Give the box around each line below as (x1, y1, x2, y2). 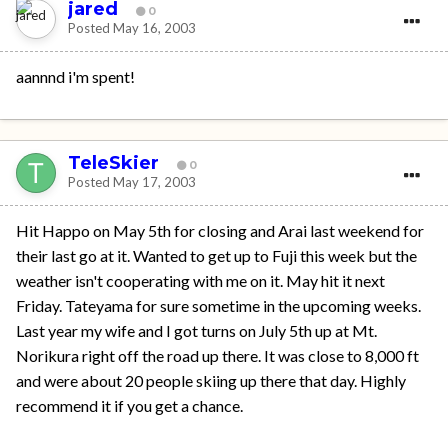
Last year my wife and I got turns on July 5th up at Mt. (16, 320, 377, 340)
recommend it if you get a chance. (16, 395, 243, 415)
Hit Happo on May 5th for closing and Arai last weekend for (16, 220, 424, 240)
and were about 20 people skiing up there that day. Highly (16, 370, 406, 390)
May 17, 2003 (113, 174, 196, 191)
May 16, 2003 (113, 20, 196, 37)
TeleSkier (68, 152, 159, 175)
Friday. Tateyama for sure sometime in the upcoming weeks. (16, 295, 421, 315)
